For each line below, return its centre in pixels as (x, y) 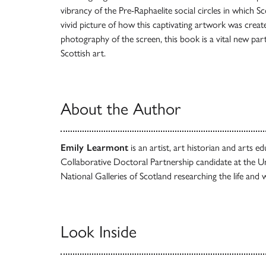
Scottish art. (83, 53)
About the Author (121, 108)
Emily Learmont (94, 147)
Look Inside (99, 231)
